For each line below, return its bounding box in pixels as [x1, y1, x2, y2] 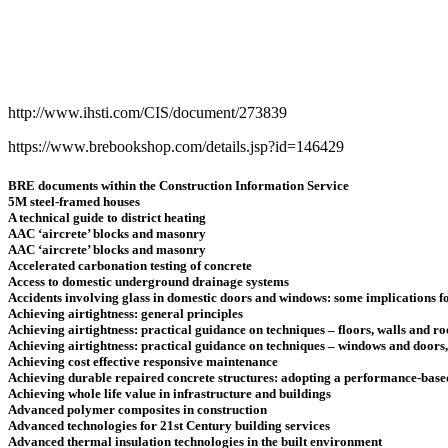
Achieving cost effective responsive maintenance [8, 354, 278, 370]
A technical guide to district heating [8, 210, 206, 226]
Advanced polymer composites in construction [8, 402, 267, 418]
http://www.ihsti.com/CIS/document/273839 [8, 104, 287, 122]
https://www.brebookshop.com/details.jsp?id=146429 [8, 138, 344, 156]
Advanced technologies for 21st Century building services [8, 418, 330, 434]
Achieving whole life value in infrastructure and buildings [8, 386, 331, 402]
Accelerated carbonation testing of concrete [8, 258, 252, 274]
